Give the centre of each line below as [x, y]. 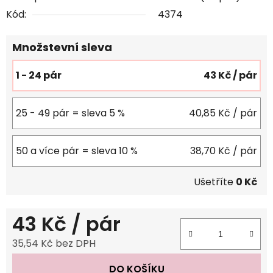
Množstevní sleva [62, 47]
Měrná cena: [41, 262]
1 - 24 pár [39, 75]
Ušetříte [215, 182]
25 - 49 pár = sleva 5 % [70, 113]
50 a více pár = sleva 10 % [77, 151]
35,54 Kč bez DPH [54, 243]
